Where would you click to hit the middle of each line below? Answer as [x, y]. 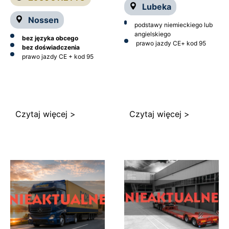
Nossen [43, 20]
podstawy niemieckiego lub [174, 25]
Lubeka [156, 6]
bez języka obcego [50, 38]
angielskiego [153, 34]
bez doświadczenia [51, 47]
